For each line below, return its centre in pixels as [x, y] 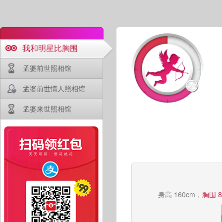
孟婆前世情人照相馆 [54, 88]
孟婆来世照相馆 [47, 109]
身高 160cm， [180, 194]
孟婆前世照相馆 [47, 68]
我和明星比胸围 [50, 48]
